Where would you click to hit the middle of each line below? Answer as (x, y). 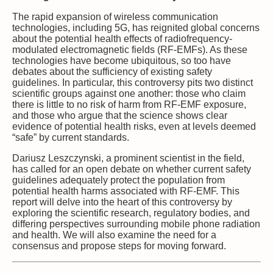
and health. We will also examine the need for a (114, 235)
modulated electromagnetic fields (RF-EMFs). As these (130, 49)
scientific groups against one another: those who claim (129, 93)
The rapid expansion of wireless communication (115, 16)
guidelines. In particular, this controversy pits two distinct (133, 82)
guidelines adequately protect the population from (119, 180)
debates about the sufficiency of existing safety (112, 71)
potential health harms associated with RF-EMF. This (126, 191)
